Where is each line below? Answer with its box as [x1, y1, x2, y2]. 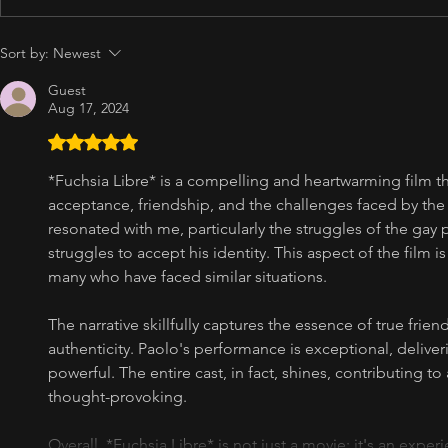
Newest [53, 44, 101, 62]
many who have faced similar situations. [48, 267, 327, 286]
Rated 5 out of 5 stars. [47, 131, 228, 154]
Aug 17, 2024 [48, 99, 129, 117]
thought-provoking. [48, 387, 187, 406]
